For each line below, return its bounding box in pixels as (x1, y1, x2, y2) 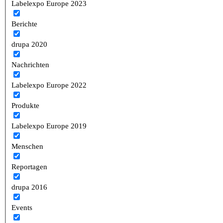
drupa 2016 (11, 183, 48, 191)
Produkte (11, 101, 40, 110)
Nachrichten (11, 60, 50, 69)
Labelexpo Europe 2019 (11, 121, 87, 130)
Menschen (11, 142, 44, 150)
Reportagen (11, 162, 48, 171)
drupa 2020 (11, 40, 48, 48)
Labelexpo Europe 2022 (11, 81, 87, 89)
